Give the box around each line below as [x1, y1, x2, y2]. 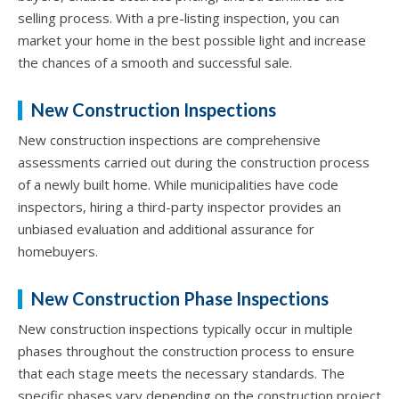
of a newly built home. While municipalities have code [18, 175, 338, 193]
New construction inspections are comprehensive [18, 130, 321, 149]
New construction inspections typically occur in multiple [18, 319, 353, 338]
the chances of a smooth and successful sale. [18, 53, 292, 71]
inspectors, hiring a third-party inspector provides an [18, 197, 341, 216]
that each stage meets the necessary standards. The [18, 363, 345, 382]
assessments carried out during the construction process [18, 152, 370, 171]
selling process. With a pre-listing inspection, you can [18, 8, 339, 27]
